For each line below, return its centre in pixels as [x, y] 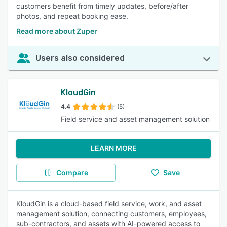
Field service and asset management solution [135, 119]
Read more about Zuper [57, 31]
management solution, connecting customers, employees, [111, 214]
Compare [72, 173]
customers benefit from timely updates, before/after [102, 6]
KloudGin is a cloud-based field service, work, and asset [109, 203]
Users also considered [80, 58]
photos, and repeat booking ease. [72, 16]
